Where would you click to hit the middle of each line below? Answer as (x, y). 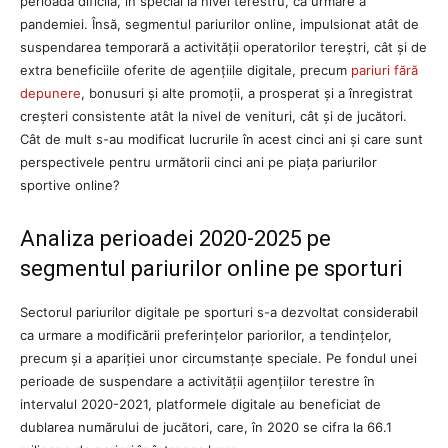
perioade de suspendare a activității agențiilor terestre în (197, 380)
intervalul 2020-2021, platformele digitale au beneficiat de (200, 403)
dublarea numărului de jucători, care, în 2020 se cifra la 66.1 (206, 426)
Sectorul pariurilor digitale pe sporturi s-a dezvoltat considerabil (219, 311)
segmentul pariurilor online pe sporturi (211, 268)
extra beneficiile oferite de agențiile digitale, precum (185, 69)
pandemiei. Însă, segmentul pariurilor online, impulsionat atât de (219, 23)
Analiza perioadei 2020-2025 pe (175, 238)
